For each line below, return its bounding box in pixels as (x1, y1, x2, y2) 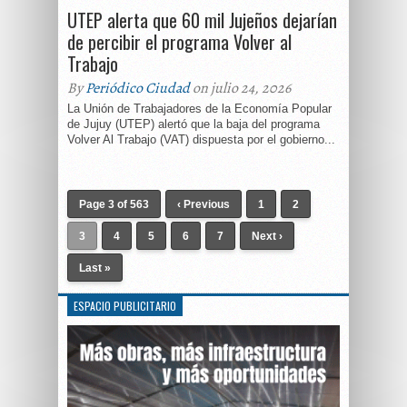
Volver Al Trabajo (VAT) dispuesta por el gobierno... (67, 133, 335, 146)
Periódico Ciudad (85, 78, 190, 98)
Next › (252, 230, 283, 243)
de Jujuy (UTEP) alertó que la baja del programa (67, 117, 320, 131)
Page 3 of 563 (79, 198, 149, 211)
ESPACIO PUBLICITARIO (74, 298, 176, 313)
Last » (79, 262, 111, 274)
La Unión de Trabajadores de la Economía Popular (67, 102, 332, 115)
